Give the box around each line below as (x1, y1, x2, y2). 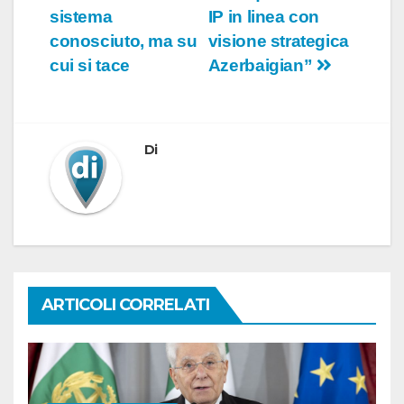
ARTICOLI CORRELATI (41, 294, 209, 315)
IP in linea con (207, 6, 320, 26)
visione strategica (207, 31, 349, 50)
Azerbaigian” (207, 55, 317, 75)
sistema (50, 6, 113, 26)
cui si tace (50, 55, 130, 75)
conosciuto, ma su (50, 31, 197, 50)
